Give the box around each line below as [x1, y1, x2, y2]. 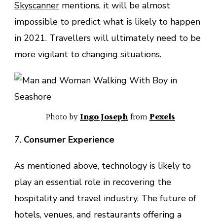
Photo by [46, 110, 80, 124]
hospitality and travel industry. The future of [14, 192, 196, 204]
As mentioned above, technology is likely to [14, 159, 191, 172]
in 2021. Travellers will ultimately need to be [14, 32, 201, 44]
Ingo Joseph [80, 110, 128, 124]
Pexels [149, 110, 175, 124]
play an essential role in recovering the [14, 176, 171, 188]
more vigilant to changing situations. [14, 48, 161, 60]
